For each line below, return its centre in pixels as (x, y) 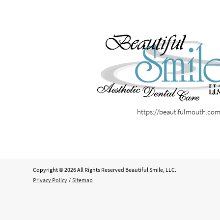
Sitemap (83, 180)
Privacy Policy (50, 180)
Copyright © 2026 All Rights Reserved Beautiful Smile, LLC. (105, 169)
